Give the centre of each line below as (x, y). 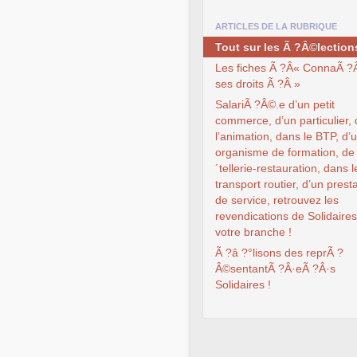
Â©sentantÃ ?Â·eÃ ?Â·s (275, 269)
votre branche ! (253, 232)
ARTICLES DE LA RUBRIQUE (276, 27)
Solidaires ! (243, 285)
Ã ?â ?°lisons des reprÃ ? (279, 253)
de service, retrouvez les (277, 200)
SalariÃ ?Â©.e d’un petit (275, 105)
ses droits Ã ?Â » (258, 84)
